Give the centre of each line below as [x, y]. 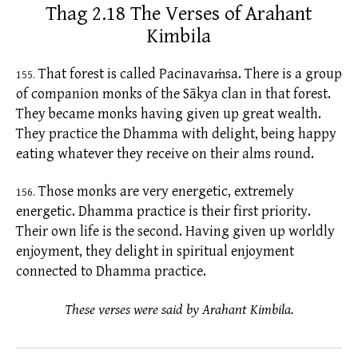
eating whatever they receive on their [127, 153]
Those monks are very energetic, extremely [165, 192]
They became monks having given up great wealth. [169, 113]
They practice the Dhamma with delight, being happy [176, 133]
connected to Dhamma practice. [111, 272]
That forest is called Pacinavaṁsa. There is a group [189, 74]
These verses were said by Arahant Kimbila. [179, 309]
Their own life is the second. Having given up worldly [175, 232]
